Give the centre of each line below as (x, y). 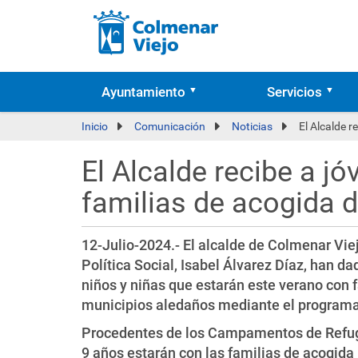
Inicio (95, 126)
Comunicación (170, 126)
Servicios (294, 92)
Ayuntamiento (143, 92)
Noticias (252, 126)
